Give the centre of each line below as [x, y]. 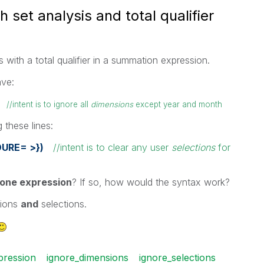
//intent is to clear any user [112, 147]
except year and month [177, 104]
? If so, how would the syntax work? [151, 182]
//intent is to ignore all [48, 104]
